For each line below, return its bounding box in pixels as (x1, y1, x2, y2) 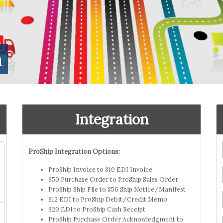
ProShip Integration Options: (28, 147, 120, 156)
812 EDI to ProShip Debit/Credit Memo (48, 195, 167, 203)
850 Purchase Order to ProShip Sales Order (48, 175, 178, 183)
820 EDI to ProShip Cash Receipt (48, 205, 145, 213)
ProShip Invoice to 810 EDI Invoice (48, 165, 152, 173)
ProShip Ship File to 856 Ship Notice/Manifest (48, 185, 186, 193)
